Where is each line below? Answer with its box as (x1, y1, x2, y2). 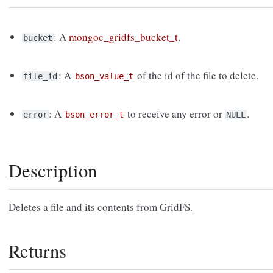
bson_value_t (75, 71, 134, 82)
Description (9, 158, 97, 183)
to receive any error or (125, 107, 225, 121)
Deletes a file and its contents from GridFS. (9, 200, 193, 214)
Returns (9, 238, 66, 264)
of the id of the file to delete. (135, 68, 259, 83)
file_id (23, 71, 58, 82)
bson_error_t (65, 110, 124, 120)
